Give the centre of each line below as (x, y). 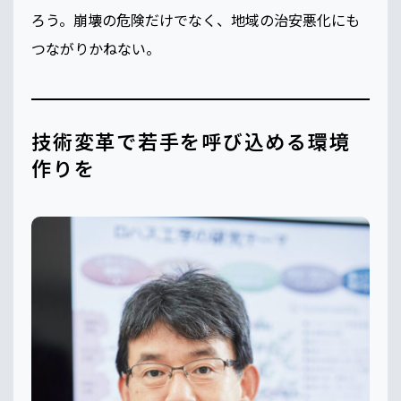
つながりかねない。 (96, 49)
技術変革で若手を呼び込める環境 (191, 141)
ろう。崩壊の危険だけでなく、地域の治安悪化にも (196, 20)
